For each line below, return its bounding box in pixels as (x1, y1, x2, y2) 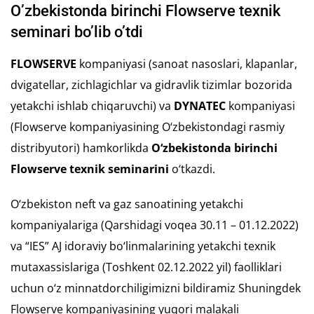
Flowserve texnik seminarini (11, 161, 172, 177)
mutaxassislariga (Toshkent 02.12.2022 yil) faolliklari (11, 259, 282, 275)
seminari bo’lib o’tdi (11, 22, 143, 41)
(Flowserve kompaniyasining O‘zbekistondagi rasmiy (11, 118, 285, 135)
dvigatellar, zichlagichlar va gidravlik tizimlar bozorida (11, 76, 292, 93)
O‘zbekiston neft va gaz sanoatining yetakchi (11, 196, 243, 212)
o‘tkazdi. (172, 161, 215, 177)
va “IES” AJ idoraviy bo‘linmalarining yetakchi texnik (11, 238, 275, 254)
